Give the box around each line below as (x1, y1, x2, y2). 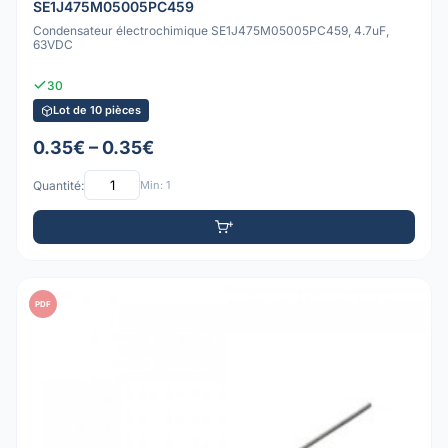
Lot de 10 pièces (53, 103, 141, 118)
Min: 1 (140, 177, 170, 192)
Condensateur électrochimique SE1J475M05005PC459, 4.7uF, (33, 23, 389, 39)
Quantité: (33, 177, 84, 193)
